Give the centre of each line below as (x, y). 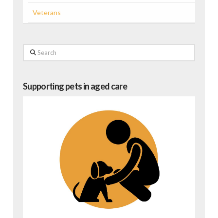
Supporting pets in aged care (75, 86)
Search (33, 50)
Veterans (46, 13)
